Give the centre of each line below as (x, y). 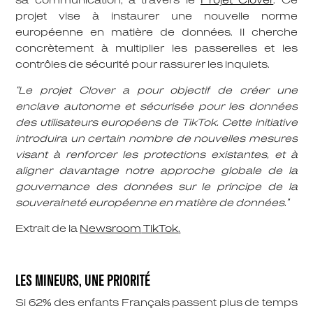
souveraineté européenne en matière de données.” (152, 203)
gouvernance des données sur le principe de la (156, 187)
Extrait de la (48, 229)
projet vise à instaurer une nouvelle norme (156, 17)
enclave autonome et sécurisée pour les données (156, 107)
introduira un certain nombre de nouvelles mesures (156, 139)
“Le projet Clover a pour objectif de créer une (156, 91)
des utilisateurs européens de (99, 123)
